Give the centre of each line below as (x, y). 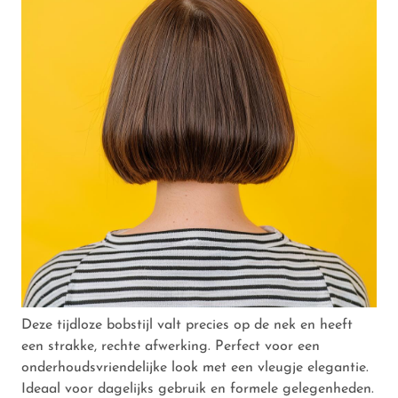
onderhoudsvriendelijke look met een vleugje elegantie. (195, 367)
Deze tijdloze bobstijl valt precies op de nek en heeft (187, 325)
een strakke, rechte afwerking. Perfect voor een (171, 346)
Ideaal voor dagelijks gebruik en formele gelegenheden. (198, 389)
